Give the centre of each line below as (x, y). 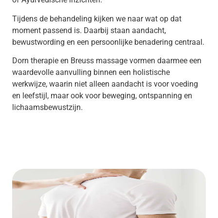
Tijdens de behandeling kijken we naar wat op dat (97, 18)
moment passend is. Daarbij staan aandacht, (89, 30)
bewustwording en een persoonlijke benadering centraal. (108, 42)
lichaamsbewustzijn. (47, 107)
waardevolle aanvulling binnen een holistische (91, 72)
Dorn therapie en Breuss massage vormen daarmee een (107, 60)
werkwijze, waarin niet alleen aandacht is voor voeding (105, 84)
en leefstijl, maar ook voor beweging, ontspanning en (102, 95)
